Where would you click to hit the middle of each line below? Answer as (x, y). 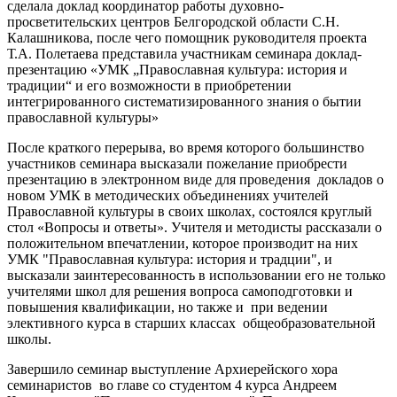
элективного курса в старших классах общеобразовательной (191, 323)
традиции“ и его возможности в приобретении (149, 85)
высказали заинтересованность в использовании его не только (196, 275)
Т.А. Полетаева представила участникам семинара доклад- (184, 53)
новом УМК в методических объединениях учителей (168, 195)
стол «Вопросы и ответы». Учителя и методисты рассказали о (196, 227)
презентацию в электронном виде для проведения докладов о (195, 179)
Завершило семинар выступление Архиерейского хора (172, 369)
